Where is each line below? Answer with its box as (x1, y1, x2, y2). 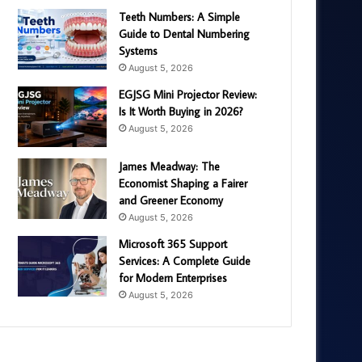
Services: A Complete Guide (119, 253, 251, 268)
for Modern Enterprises (119, 270, 228, 285)
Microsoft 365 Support (119, 236, 228, 251)
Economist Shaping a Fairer (119, 175, 248, 191)
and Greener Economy (119, 192, 224, 208)
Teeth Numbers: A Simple (119, 9, 241, 24)
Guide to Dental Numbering (119, 26, 250, 41)
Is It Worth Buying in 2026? (119, 103, 244, 119)
